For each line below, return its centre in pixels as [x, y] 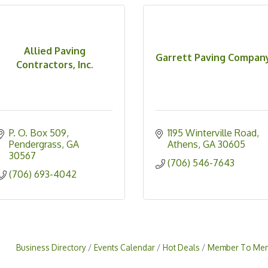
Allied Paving [54, 51]
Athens [182, 144]
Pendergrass [35, 144]
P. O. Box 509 [38, 133]
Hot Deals [181, 248]
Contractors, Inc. [54, 64]
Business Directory [51, 248]
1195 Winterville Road [212, 133]
